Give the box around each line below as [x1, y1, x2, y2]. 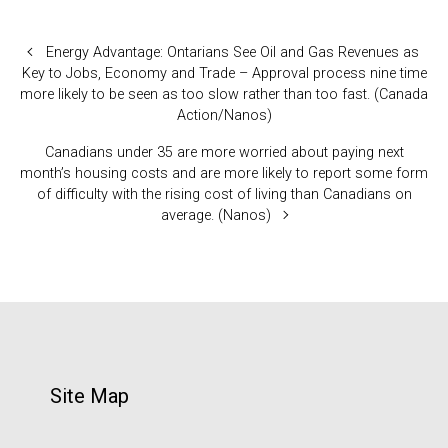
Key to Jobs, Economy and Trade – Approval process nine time [21, 64, 427, 82]
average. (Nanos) [161, 206, 272, 224]
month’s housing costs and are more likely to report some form [20, 164, 428, 182]
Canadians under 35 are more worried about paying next [44, 143, 404, 161]
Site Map [50, 383, 129, 408]
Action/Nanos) [176, 106, 272, 124]
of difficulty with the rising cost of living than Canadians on [36, 185, 412, 203]
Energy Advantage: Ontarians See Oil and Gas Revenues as [45, 43, 419, 61]
